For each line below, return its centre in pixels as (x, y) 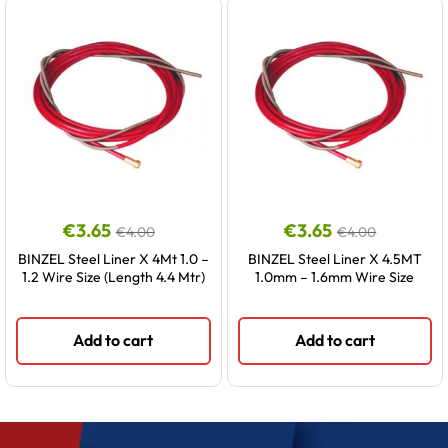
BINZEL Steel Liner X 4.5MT (334, 259)
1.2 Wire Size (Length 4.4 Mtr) (113, 277)
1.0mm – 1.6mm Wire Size (335, 277)
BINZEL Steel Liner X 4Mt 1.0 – (113, 259)
